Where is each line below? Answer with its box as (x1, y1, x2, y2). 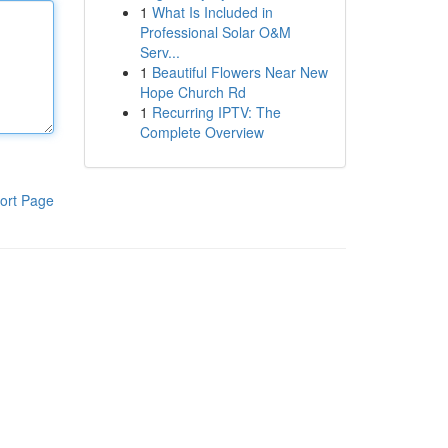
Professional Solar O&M (139, 22, 291, 42)
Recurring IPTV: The (151, 102, 281, 122)
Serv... (139, 42, 180, 62)
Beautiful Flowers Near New (151, 62, 328, 82)
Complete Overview (139, 122, 264, 142)
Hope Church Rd (139, 82, 246, 102)
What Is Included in (151, 2, 273, 22)
